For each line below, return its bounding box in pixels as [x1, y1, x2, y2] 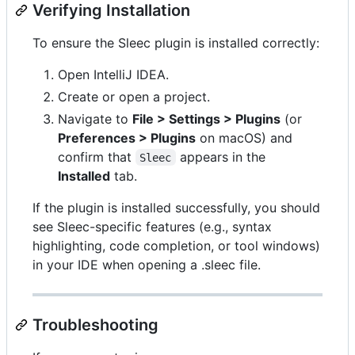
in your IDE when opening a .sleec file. [32, 256, 261, 273]
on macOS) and [196, 129, 292, 146]
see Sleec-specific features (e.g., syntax [32, 218, 272, 235]
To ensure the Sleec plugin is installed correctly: [32, 34, 319, 51]
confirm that [58, 148, 136, 165]
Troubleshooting [32, 315, 158, 334]
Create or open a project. [58, 88, 210, 105]
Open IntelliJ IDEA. [58, 66, 169, 82]
